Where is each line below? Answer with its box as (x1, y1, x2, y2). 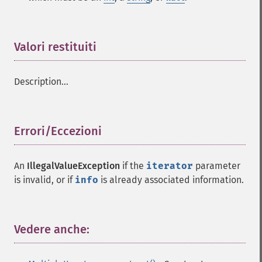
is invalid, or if (14, 174, 75, 185)
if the (120, 160, 146, 171)
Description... (14, 76, 68, 87)
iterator (146, 160, 193, 171)
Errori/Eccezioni (14, 124, 102, 138)
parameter (193, 160, 240, 171)
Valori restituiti (14, 40, 96, 54)
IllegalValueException (27, 160, 120, 171)
